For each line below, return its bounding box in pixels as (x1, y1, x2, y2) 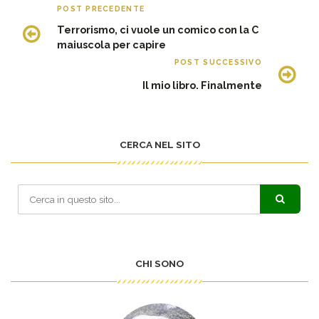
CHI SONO (135, 258, 184, 270)
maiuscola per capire (57, 38, 166, 51)
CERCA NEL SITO (119, 139, 200, 151)
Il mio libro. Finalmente (142, 79, 262, 92)
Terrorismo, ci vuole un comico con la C (57, 23, 258, 36)
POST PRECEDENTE (57, 4, 145, 14)
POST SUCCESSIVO (174, 58, 262, 67)
